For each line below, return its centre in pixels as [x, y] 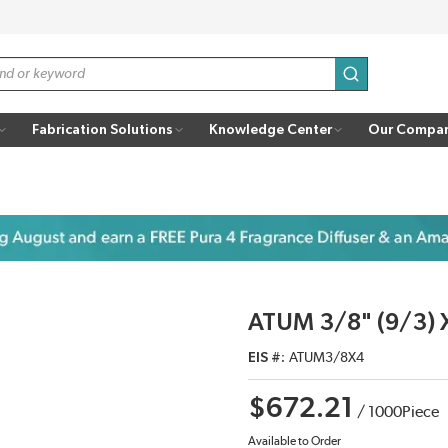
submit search [397, 84]
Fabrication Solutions [102, 129]
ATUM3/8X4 [326, 358]
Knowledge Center [270, 129]
